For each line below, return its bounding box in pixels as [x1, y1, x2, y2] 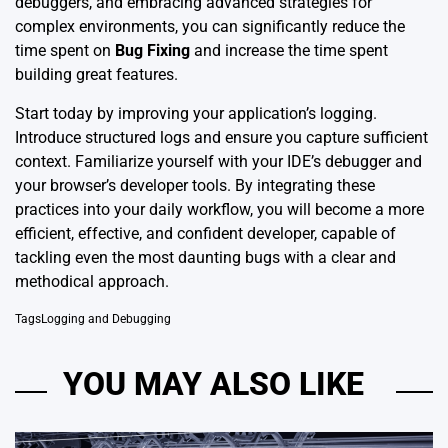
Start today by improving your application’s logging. [15, 103, 377, 123]
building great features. [15, 64, 178, 84]
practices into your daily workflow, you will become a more [15, 199, 424, 219]
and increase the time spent [190, 40, 388, 60]
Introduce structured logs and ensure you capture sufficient [15, 127, 428, 147]
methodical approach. [15, 271, 169, 291]
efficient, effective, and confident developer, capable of [15, 223, 396, 243]
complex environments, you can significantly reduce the [15, 16, 405, 36]
